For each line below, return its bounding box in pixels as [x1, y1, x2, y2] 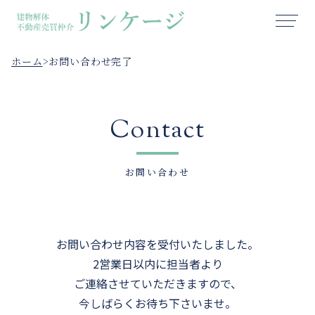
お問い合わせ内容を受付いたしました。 [56, 236, 259, 252]
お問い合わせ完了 [49, 54, 133, 68]
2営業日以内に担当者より [92, 255, 223, 272]
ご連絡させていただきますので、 [73, 275, 242, 292]
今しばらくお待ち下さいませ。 [79, 295, 236, 311]
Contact [110, 113, 205, 149]
